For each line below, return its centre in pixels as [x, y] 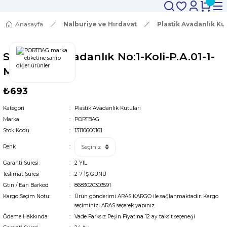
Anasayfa [29, 24]
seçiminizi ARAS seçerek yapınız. [115, 205]
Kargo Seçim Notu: [27, 196]
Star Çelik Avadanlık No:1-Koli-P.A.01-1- [109, 56]
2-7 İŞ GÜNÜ [90, 174]
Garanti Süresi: [21, 163]
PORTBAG [87, 119]
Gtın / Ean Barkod [26, 185]
